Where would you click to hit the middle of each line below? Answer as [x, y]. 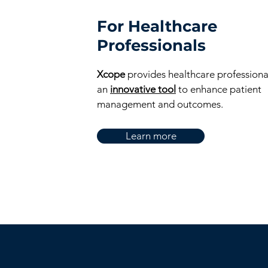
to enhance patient [219, 89]
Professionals [151, 45]
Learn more [151, 136]
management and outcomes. [160, 104]
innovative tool [143, 89]
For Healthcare [157, 26]
